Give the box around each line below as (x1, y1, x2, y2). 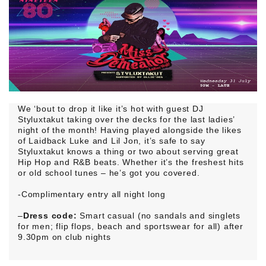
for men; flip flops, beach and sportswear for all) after (18, 221, 243, 232)
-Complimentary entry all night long (18, 189, 166, 199)
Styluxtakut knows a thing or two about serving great (18, 147, 239, 157)
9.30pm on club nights (18, 232, 111, 242)
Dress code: (23, 211, 77, 221)
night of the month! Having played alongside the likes (18, 125, 242, 135)
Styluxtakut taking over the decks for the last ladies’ (18, 115, 235, 125)
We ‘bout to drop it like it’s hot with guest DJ (18, 104, 204, 114)
